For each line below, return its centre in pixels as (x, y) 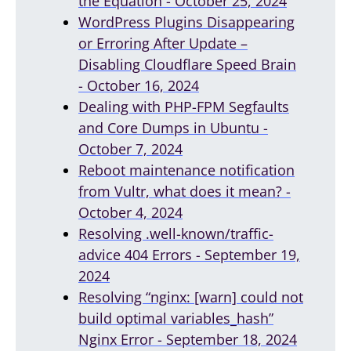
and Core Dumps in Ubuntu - (173, 127)
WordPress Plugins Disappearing (186, 22)
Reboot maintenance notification (186, 170)
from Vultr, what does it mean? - (185, 191)
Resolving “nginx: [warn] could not (191, 297)
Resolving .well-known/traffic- (176, 233)
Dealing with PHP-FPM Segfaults (184, 106)
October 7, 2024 (130, 148)
